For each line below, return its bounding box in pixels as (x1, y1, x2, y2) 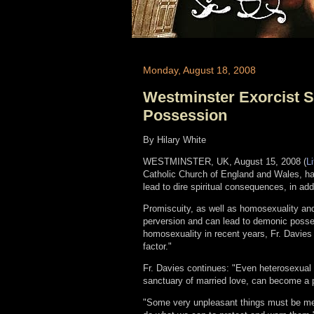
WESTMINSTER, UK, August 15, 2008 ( (143, 156, 306, 167)
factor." (143, 241, 172, 252)
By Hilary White (143, 135, 206, 145)
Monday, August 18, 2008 (143, 64, 256, 76)
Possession (143, 107, 227, 124)
